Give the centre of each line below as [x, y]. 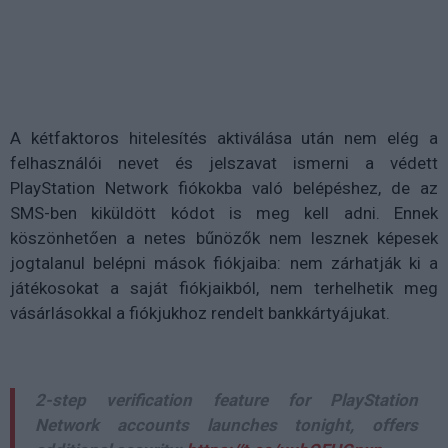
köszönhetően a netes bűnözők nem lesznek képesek [224, 237]
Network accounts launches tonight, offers [226, 424]
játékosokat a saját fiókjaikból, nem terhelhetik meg [224, 287]
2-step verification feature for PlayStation [226, 399]
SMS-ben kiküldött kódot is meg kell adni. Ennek [224, 212]
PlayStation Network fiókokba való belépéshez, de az [224, 187]
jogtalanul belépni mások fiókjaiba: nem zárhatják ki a [224, 262]
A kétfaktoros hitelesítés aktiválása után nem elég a [224, 137]
